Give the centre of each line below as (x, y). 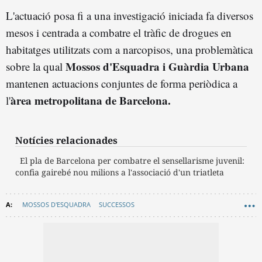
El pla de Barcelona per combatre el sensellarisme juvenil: (132, 161)
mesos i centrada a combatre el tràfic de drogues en (119, 33)
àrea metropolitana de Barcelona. (91, 101)
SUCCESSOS (117, 205)
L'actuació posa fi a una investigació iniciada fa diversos (130, 16)
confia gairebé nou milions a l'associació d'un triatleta (120, 173)
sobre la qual (36, 67)
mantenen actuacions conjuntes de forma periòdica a (122, 84)
